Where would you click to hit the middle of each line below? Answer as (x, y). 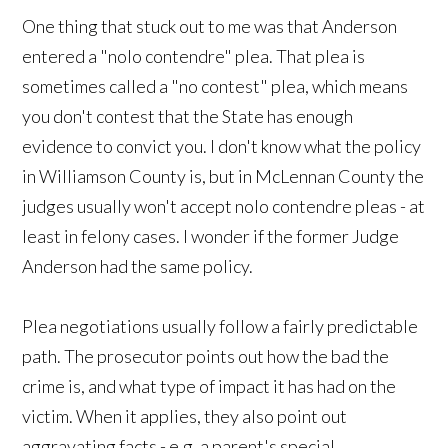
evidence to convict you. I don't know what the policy (222, 145)
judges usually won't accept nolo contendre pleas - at (224, 205)
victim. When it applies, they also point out (185, 415)
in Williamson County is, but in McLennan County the (223, 175)
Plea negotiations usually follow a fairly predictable (222, 325)
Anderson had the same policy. (138, 265)
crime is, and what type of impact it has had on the (209, 385)
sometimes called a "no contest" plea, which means (215, 85)
